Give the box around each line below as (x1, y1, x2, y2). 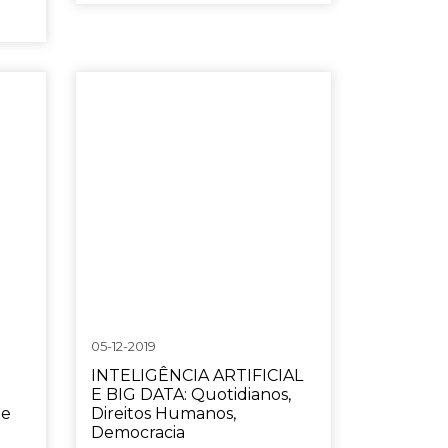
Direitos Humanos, (90, 404, 236, 423)
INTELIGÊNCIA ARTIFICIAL (90, 366, 303, 385)
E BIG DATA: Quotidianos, (90, 385, 291, 404)
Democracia (90, 423, 185, 442)
